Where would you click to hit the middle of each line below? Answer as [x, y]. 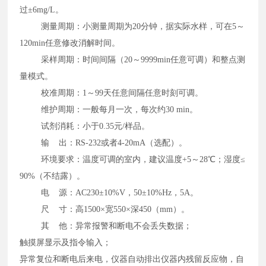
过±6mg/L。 [43, 9]
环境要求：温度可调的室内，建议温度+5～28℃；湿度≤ [133, 159]
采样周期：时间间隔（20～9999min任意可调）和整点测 [133, 59]
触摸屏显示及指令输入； [67, 242]
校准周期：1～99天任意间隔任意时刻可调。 [113, 93]
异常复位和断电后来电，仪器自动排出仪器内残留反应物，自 [132, 259]
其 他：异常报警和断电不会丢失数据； [107, 226]
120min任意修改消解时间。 [71, 43]
